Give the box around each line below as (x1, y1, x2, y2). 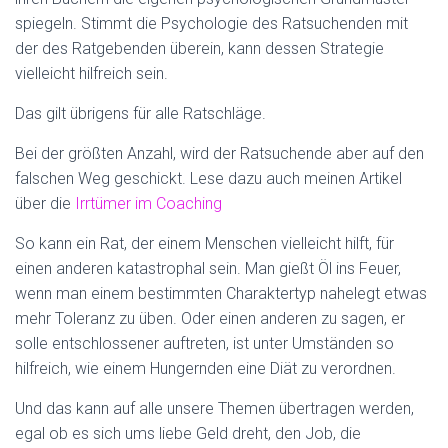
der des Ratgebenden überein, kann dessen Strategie (15, 39, 384, 59)
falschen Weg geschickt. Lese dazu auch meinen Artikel (15, 169, 402, 189)
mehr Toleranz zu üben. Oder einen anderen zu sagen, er (15, 309, 405, 329)
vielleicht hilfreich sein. (15, 64, 168, 84)
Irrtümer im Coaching (71, 194, 222, 214)
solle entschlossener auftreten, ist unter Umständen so (15, 334, 394, 354)
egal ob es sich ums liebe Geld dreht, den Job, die (15, 424, 361, 444)
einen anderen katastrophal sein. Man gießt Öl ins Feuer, (15, 259, 401, 279)
